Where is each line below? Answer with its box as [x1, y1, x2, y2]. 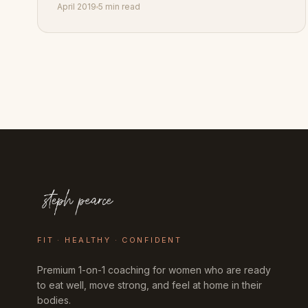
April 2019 [56, 1, 96, 12]
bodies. [36, 294, 71, 307]
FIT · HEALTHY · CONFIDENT [36, 235, 182, 245]
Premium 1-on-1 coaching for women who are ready [36, 264, 271, 276]
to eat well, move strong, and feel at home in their [36, 279, 262, 291]
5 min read [98, 1, 140, 12]
